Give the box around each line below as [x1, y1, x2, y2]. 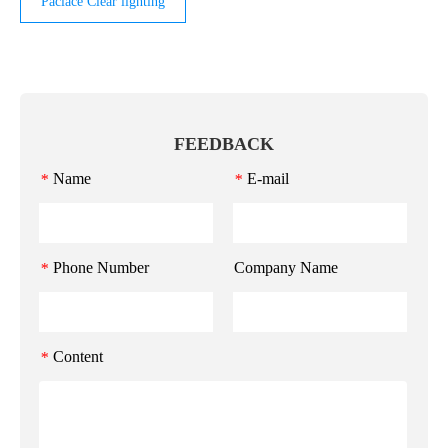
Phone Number [53, 258, 149, 276]
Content [53, 347, 103, 365]
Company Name [234, 258, 338, 276]
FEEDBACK [174, 133, 274, 154]
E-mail [247, 169, 289, 187]
